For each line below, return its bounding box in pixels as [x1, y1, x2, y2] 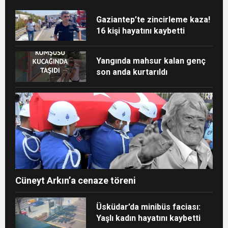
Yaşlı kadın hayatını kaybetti [96, 213, 201, 223]
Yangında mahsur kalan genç [96, 55, 206, 66]
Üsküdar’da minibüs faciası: [96, 202, 201, 212]
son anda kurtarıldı [96, 67, 168, 77]
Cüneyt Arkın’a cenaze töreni [15, 175, 136, 186]
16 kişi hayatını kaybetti [96, 25, 185, 36]
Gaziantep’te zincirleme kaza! [96, 14, 211, 24]
